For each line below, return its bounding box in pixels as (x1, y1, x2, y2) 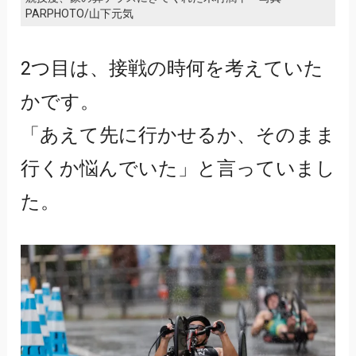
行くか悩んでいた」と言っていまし (20, 157, 335, 180)
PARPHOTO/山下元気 (25, 7, 133, 21)
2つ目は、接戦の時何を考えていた (20, 57, 323, 80)
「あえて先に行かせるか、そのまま (20, 124, 335, 147)
